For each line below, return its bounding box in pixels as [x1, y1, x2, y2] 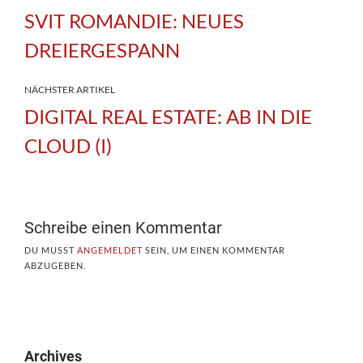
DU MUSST [24, 244, 77, 255]
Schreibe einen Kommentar [24, 217, 222, 237]
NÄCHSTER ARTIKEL [24, 83, 115, 96]
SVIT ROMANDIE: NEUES [24, 8, 244, 32]
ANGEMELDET [77, 244, 143, 255]
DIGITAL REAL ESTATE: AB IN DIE [24, 104, 312, 128]
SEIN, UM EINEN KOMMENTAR [143, 244, 285, 255]
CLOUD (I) [24, 133, 112, 157]
